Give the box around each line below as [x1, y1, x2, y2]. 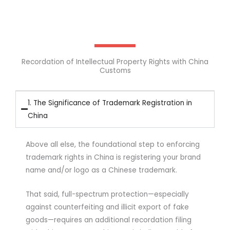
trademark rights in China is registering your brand [26, 152, 201, 162]
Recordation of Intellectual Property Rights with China [22, 56, 208, 67]
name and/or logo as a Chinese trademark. [26, 165, 177, 175]
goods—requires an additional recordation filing [26, 215, 191, 225]
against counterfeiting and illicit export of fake [26, 202, 189, 212]
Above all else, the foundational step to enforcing [26, 139, 200, 149]
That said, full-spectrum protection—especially [26, 189, 189, 199]
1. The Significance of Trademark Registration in [28, 98, 192, 108]
